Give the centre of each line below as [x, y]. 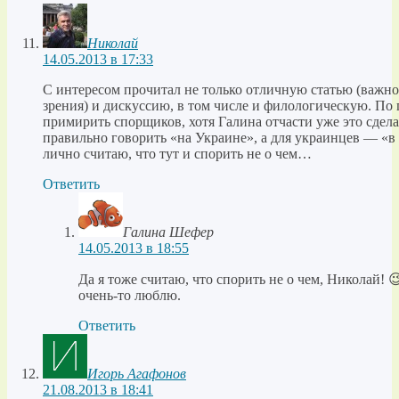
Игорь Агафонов [137, 374]
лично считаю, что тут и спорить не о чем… [177, 154]
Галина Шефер [168, 232]
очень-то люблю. [130, 296]
